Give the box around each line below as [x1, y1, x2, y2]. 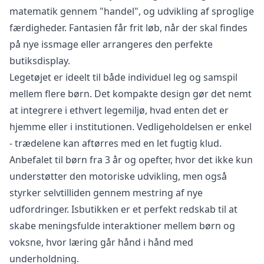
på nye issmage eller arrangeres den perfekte [9, 38, 213, 51]
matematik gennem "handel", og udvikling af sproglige [9, 5, 254, 18]
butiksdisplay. [9, 54, 70, 67]
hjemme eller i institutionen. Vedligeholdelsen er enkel [9, 120, 252, 133]
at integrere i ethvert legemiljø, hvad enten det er [9, 104, 229, 117]
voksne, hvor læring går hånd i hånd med [9, 236, 193, 249]
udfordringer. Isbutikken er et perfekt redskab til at [9, 203, 237, 216]
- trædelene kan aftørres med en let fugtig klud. [9, 137, 222, 150]
